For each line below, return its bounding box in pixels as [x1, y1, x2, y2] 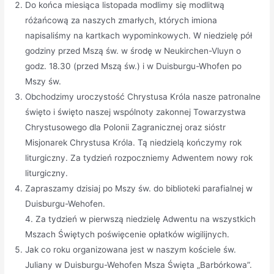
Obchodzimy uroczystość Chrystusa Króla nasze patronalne [25, 91, 261, 102]
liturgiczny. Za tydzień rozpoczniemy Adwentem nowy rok [25, 152, 253, 163]
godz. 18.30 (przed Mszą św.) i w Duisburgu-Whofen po [25, 61, 242, 71]
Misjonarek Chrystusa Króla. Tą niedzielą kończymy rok [25, 137, 242, 147]
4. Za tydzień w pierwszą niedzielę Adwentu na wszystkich [25, 213, 256, 224]
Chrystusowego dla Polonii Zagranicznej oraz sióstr [25, 122, 226, 132]
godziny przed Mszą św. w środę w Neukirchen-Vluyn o [25, 45, 242, 56]
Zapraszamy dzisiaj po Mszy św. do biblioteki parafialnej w [25, 183, 253, 193]
